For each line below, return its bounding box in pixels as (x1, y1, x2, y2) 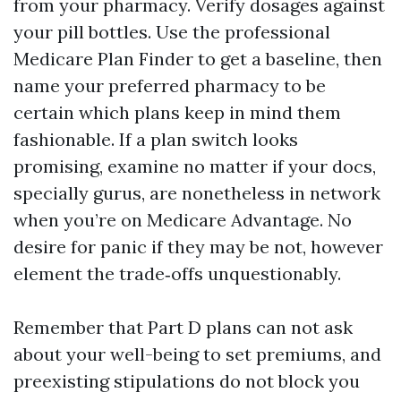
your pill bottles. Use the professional (13, 21, 330, 43)
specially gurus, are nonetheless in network (13, 182, 380, 204)
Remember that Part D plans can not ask (13, 316, 353, 338)
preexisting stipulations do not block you (13, 370, 360, 392)
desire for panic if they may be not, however (13, 235, 383, 258)
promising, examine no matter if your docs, (13, 155, 376, 177)
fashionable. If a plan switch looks (13, 128, 298, 150)
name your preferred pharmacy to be (13, 74, 326, 97)
